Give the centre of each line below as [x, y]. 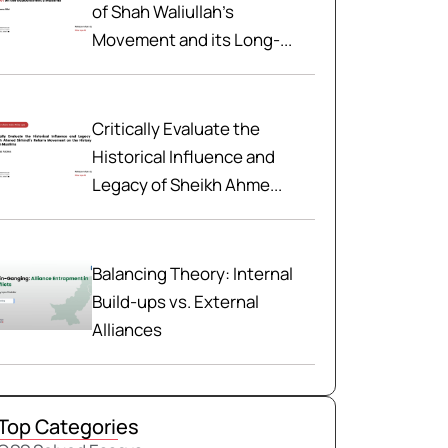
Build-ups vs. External [176, 301]
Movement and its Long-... [192, 39]
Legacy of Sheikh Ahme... [187, 184]
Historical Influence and [184, 156]
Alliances [127, 329]
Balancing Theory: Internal [193, 273]
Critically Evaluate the [176, 128]
